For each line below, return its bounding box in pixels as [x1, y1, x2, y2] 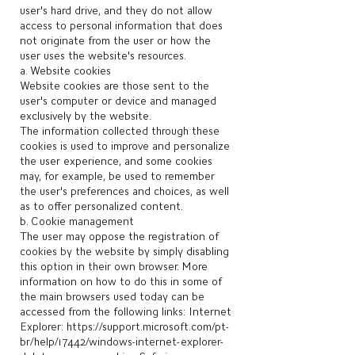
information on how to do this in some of [20, 275, 222, 288]
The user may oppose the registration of [20, 230, 219, 242]
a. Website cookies [20, 64, 111, 77]
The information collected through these [20, 124, 219, 137]
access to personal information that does [20, 19, 223, 32]
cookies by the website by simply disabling [20, 245, 229, 258]
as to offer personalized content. [20, 200, 183, 212]
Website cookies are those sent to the [20, 79, 209, 92]
